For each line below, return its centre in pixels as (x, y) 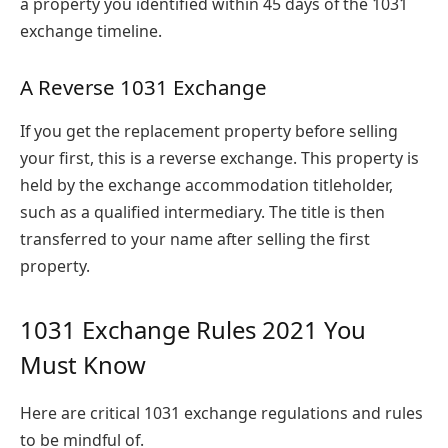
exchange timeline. (91, 30)
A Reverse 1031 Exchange (143, 87)
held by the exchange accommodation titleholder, (206, 184)
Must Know (83, 365)
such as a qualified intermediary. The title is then (202, 211)
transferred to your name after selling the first (195, 238)
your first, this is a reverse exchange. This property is (219, 157)
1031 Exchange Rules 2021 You (193, 330)
